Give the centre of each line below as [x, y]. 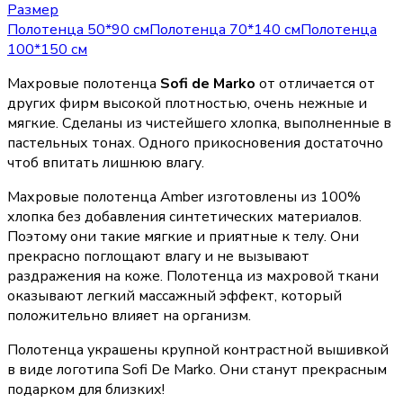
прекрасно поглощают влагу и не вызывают [158, 256]
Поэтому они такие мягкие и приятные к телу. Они [183, 236]
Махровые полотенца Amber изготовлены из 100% [184, 197]
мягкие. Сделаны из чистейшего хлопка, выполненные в [199, 123]
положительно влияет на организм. [129, 315]
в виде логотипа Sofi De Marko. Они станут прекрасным [197, 369]
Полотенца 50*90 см [78, 29]
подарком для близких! [86, 389]
